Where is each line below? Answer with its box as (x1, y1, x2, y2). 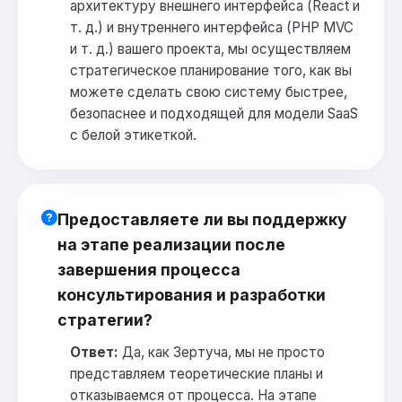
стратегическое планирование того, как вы (70, 62, 352, 80)
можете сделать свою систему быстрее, (70, 83, 347, 101)
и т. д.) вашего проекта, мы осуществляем (70, 40, 351, 58)
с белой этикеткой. (70, 127, 197, 144)
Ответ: (70, 344, 118, 362)
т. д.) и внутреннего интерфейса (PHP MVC (70, 19, 354, 37)
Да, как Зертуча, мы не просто (118, 344, 325, 362)
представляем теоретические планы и (70, 365, 323, 383)
